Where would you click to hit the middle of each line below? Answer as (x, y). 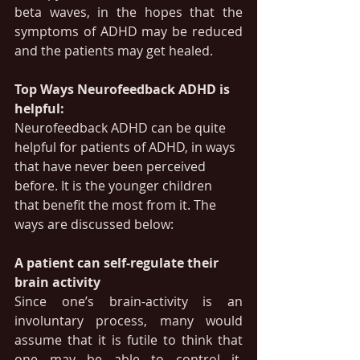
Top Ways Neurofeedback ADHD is (124, 89)
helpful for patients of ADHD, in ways (127, 147)
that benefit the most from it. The (117, 205)
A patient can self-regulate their (118, 263)
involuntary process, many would (129, 321)
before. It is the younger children (115, 186)
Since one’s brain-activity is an (129, 301)
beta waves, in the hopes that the (129, 12)
